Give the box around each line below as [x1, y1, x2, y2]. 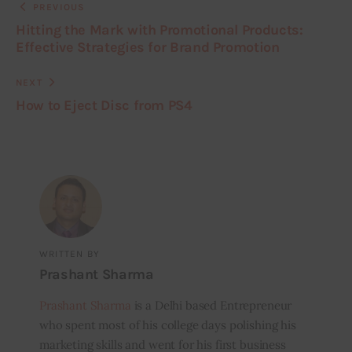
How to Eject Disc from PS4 [16, 96, 192, 114]
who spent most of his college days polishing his [38, 317, 296, 333]
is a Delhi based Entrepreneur [130, 298, 292, 313]
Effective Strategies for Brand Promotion [16, 38, 280, 56]
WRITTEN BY [38, 248, 100, 259]
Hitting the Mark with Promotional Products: [16, 20, 303, 38]
